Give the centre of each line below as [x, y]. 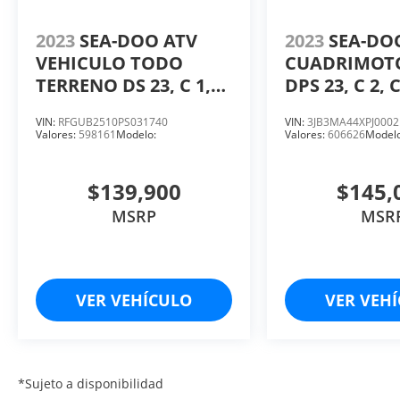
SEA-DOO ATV [138, 40]
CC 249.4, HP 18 [101, 107]
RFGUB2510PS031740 [113, 121]
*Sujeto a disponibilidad [91, 383]
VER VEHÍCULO [134, 300]
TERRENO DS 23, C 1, [123, 85]
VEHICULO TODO [109, 62]
